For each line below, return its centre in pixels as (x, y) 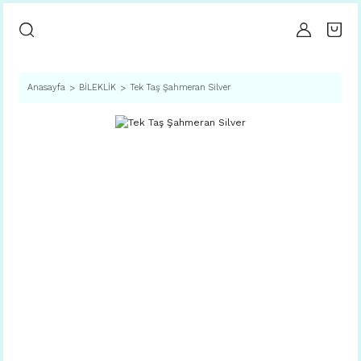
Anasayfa (46, 87)
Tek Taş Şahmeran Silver (180, 87)
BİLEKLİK (98, 87)
